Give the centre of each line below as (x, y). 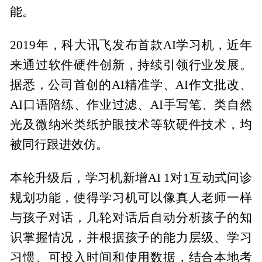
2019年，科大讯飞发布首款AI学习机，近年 (131, 45)
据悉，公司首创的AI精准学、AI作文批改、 (131, 85)
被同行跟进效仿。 (59, 144)
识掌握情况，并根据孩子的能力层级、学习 (131, 237)
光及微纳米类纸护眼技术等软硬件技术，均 (131, 124)
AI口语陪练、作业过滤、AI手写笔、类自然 (131, 104)
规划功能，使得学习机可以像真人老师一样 (131, 197)
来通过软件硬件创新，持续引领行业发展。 (131, 65)
